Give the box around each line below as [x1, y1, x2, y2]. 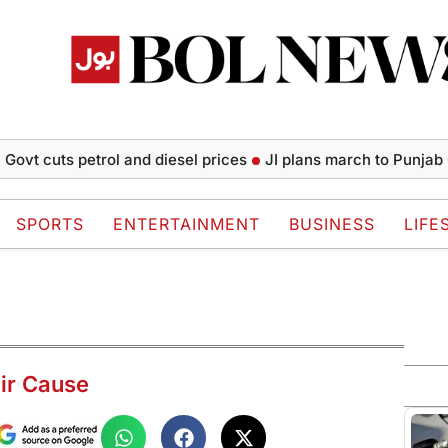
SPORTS [16, 214, 84, 235]
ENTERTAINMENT [113, 214, 260, 235]
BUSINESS [289, 214, 375, 235]
